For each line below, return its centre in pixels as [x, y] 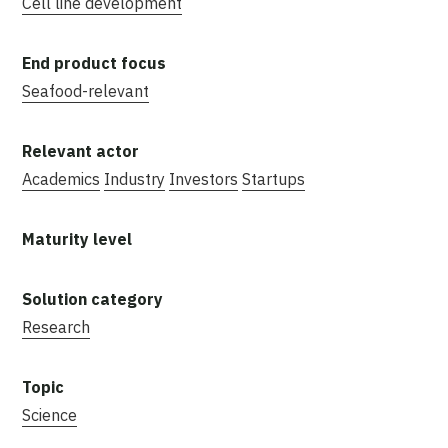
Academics [61, 178]
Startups [273, 178]
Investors [203, 178]
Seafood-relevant [85, 90]
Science [49, 414]
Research [56, 326]
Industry [134, 178]
